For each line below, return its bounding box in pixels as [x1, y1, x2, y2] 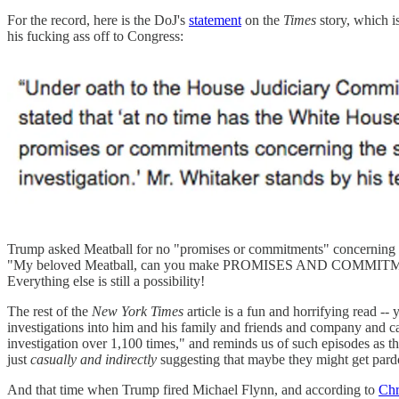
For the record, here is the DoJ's [7, 12, 189, 28]
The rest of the [7, 303, 92, 319]
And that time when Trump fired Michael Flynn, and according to [7, 381, 379, 397]
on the [241, 12, 283, 28]
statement [189, 12, 241, 28]
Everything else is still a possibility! [7, 273, 205, 289]
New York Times [92, 303, 183, 319]
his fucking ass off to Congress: [7, 28, 183, 44]
